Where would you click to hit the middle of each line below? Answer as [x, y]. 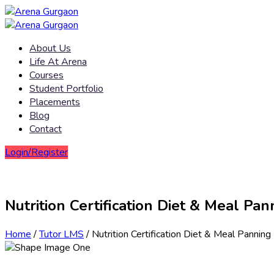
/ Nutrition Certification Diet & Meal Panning [177, 234]
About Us [50, 48]
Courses [46, 75]
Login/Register [36, 152]
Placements [55, 102]
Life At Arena [58, 62]
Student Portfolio [66, 89]
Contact [46, 129]
